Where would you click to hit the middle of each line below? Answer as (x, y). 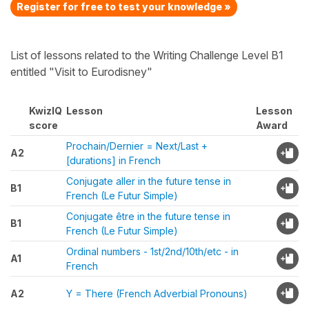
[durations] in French (113, 160)
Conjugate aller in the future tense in (149, 181)
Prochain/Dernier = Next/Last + (137, 146)
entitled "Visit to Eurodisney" (81, 72)
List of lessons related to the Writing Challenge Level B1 (147, 55)
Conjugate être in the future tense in (148, 216)
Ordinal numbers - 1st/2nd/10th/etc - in (152, 251)
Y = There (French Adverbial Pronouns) (157, 293)
